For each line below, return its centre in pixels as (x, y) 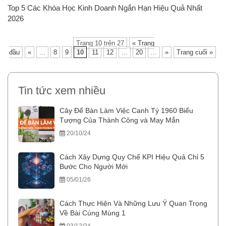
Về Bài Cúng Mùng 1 (93, 213)
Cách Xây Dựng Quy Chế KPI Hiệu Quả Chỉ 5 (132, 157)
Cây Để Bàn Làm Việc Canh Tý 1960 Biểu (126, 110)
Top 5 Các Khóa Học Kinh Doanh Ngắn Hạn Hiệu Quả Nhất (105, 8)
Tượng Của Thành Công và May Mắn (120, 120)
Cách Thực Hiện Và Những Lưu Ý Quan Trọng (133, 203)
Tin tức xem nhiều (62, 91)
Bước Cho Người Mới (94, 166)
